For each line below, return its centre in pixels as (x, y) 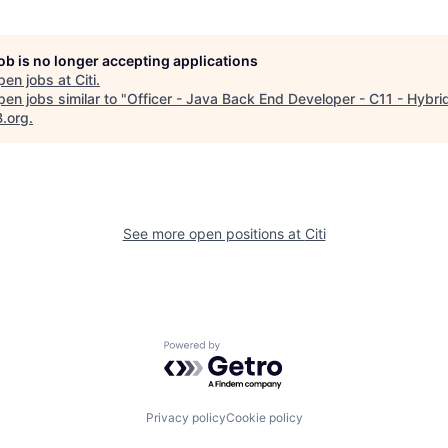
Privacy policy (185, 417)
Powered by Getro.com (251, 350)
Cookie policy (264, 417)
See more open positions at (213, 233)
